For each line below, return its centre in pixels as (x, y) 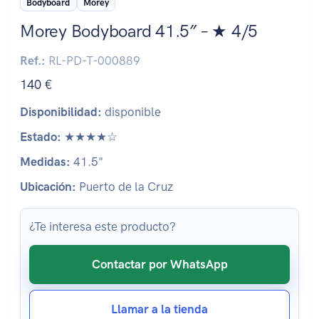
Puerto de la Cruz (125, 187)
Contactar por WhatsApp (159, 265)
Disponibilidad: (61, 112)
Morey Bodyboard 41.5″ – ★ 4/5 (139, 31)
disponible (131, 112)
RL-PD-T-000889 (93, 61)
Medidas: (45, 162)
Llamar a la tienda (159, 309)
